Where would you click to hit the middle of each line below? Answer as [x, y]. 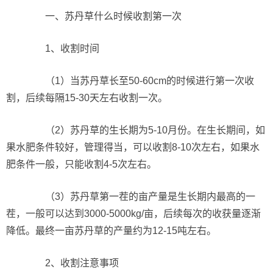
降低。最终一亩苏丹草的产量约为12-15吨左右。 [111, 231]
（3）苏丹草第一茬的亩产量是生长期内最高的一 [140, 197]
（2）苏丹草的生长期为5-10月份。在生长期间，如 [145, 130]
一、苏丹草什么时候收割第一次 [104, 16]
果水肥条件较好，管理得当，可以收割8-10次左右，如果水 [133, 147]
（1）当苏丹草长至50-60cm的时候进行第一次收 [140, 81]
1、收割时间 [62, 48]
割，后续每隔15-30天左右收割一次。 [87, 98]
